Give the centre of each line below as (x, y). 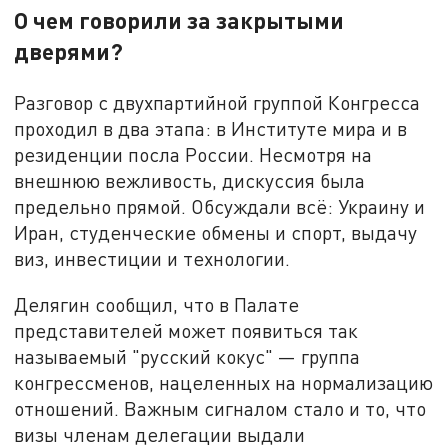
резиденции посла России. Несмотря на (193, 155)
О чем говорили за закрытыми (179, 20)
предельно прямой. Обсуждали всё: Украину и (220, 207)
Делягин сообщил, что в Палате (157, 304)
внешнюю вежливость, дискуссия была (190, 181)
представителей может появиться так (186, 330)
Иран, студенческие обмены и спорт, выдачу (216, 233)
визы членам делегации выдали (160, 434)
